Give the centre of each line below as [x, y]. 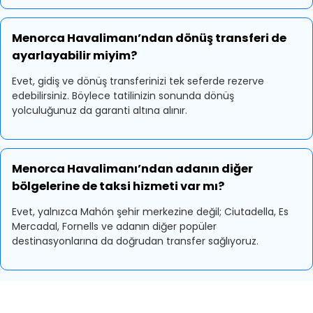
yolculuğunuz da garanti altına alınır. [100, 110]
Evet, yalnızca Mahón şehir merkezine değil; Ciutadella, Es [150, 212]
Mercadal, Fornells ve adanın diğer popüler [114, 226]
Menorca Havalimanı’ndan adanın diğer [132, 169]
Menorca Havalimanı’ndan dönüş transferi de [149, 38]
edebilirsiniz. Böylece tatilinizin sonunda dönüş [123, 96]
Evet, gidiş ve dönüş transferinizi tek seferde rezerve [138, 81]
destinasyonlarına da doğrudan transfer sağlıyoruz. [135, 241]
